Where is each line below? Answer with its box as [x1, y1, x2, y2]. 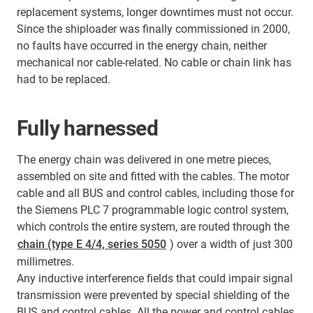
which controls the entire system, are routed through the [17, 219, 289, 233]
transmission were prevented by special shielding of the [17, 288, 289, 302]
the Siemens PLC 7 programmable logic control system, [17, 203, 289, 217]
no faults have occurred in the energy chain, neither [17, 38, 267, 52]
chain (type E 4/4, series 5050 [17, 237, 166, 251]
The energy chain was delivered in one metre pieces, [17, 152, 271, 166]
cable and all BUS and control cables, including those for [17, 186, 294, 200]
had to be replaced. [17, 72, 110, 86]
